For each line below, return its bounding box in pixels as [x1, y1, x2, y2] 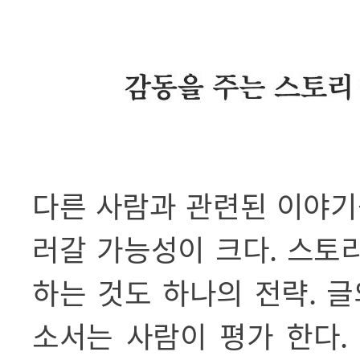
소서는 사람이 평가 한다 [32, 313, 341, 358]
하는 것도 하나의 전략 [32, 270, 309, 314]
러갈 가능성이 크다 [32, 227, 270, 271]
